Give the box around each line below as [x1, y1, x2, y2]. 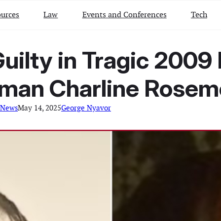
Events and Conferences [82, 9, 167, 20]
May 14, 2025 [18, 103, 61, 112]
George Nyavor [61, 103, 111, 112]
